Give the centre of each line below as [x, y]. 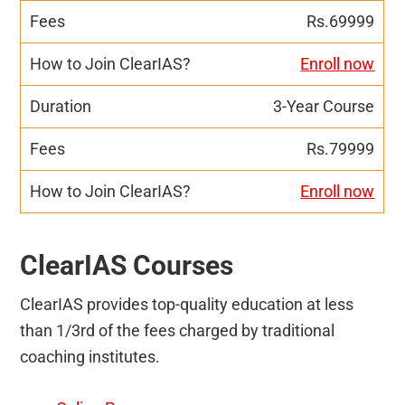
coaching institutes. [90, 356]
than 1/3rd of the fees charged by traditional [178, 330]
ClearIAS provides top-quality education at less [187, 304]
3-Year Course [324, 106]
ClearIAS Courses [127, 265]
